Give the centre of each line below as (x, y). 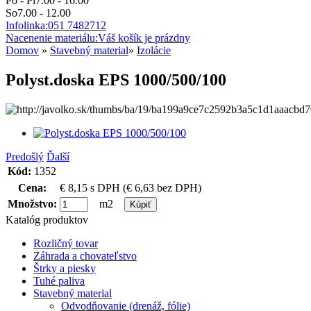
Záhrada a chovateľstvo (85, 255)
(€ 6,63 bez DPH (160, 187)
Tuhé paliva (59, 280)
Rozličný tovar (66, 243)
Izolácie (154, 50)
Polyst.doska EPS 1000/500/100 (116, 79)
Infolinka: (27, 25)
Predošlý (25, 156)
